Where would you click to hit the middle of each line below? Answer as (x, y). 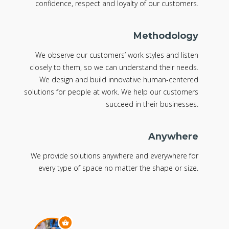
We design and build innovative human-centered (119, 80)
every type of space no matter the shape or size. (119, 168)
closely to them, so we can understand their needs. (114, 67)
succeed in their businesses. (152, 104)
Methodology (166, 36)
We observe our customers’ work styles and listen (117, 55)
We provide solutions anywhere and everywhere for (115, 156)
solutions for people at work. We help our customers (111, 92)
